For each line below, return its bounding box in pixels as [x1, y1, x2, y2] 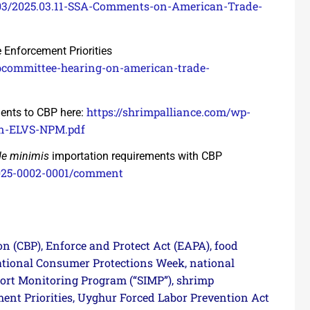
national [190, 255, 235, 270]
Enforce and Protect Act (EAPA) [46, 237, 210, 253]
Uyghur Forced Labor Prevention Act [77, 289, 269, 304]
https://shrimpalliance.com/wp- [86, 104, 250, 119]
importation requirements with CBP [49, 149, 222, 163]
